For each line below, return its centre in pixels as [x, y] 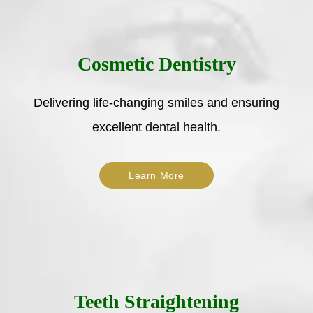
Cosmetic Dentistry [156, 64]
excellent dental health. [156, 127]
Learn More [156, 175]
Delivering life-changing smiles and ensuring [156, 102]
